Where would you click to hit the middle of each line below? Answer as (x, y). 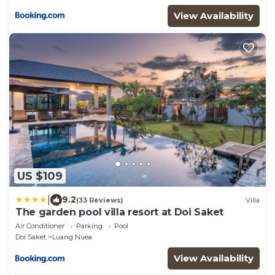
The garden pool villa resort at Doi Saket (119, 212)
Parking (89, 226)
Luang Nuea (72, 237)
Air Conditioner (40, 226)
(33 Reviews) (100, 200)
